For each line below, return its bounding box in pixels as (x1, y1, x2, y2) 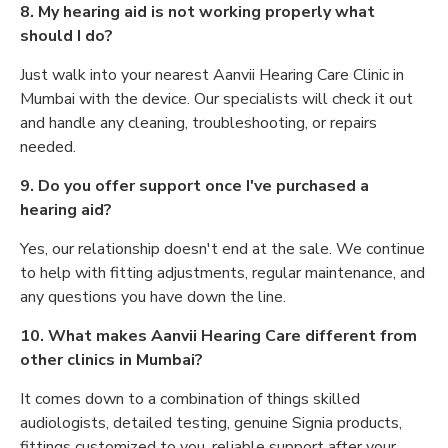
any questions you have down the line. (20, 286, 286, 308)
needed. (20, 136, 76, 158)
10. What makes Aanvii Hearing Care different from (20, 325, 417, 347)
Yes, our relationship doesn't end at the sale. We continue (20, 238, 425, 260)
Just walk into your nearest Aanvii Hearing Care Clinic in (20, 64, 404, 86)
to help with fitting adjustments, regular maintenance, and (20, 262, 425, 284)
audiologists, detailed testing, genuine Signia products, (20, 412, 402, 434)
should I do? (20, 25, 113, 47)
